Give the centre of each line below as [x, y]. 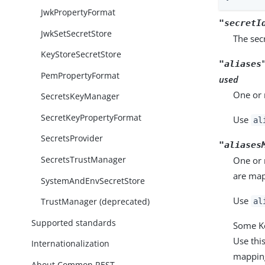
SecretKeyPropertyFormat [91, 117]
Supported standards [74, 222]
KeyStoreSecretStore [81, 54]
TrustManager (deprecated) [96, 202]
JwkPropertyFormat [78, 12]
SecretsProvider [72, 138]
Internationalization [71, 244]
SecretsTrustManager [84, 159]
